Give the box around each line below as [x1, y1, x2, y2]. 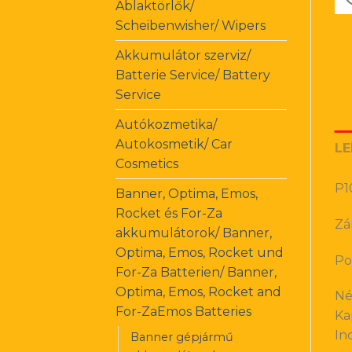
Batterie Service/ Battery [115, 67, 270, 82]
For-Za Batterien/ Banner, [115, 264, 277, 280]
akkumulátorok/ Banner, [115, 225, 272, 240]
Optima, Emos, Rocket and [115, 284, 281, 299]
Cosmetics [115, 156, 178, 171]
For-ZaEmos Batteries [115, 303, 251, 319]
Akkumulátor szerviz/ [115, 47, 251, 63]
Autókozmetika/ [115, 116, 217, 132]
